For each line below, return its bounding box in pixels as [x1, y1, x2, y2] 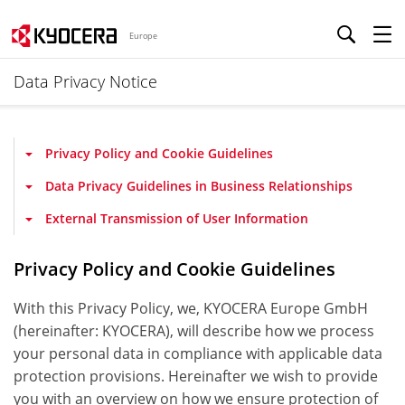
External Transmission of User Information [45, 210, 308, 227]
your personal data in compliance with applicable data [14, 344, 382, 363]
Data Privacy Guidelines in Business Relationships [45, 177, 353, 194]
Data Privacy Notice [14, 71, 157, 92]
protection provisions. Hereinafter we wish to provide [14, 366, 378, 386]
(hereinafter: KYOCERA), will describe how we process [14, 321, 374, 341]
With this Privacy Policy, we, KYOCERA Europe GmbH [14, 298, 368, 318]
